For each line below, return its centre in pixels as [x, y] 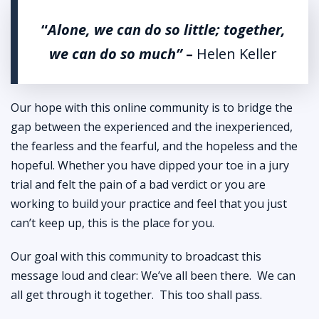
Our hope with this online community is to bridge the [152, 107]
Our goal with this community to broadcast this [136, 256]
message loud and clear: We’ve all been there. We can [153, 275]
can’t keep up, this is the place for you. [113, 223]
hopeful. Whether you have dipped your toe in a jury [150, 165]
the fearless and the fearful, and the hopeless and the [154, 146]
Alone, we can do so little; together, [166, 29]
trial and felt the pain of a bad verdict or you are [138, 184]
